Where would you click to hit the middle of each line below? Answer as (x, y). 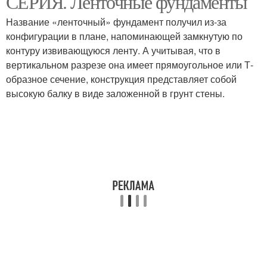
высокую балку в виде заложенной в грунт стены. (115, 93)
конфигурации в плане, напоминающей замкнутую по (124, 36)
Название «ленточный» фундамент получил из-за (116, 22)
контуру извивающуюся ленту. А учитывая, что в (113, 50)
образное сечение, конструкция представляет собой (121, 79)
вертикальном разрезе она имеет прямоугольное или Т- (130, 65)
